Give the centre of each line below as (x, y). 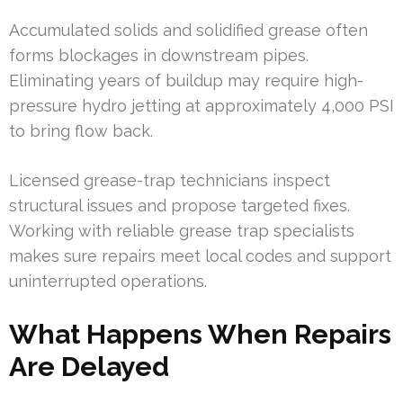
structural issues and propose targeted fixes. (179, 206)
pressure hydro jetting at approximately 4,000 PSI (201, 106)
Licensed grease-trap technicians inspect (170, 181)
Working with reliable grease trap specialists (182, 231)
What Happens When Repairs (200, 335)
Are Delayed (89, 367)
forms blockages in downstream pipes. (159, 56)
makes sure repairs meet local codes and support (200, 256)
